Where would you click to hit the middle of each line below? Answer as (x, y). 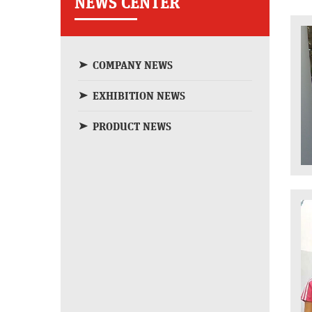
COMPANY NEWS (133, 65)
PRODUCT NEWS (132, 127)
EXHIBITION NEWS (139, 96)
